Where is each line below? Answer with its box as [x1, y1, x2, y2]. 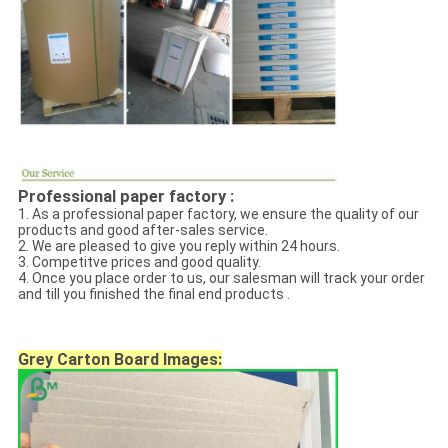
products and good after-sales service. [17, 222, 268, 239]
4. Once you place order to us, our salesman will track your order [17, 270, 425, 287]
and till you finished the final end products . [17, 286, 290, 303]
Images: [158, 350, 222, 370]
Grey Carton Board [17, 350, 159, 370]
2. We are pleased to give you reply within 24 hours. [17, 238, 340, 255]
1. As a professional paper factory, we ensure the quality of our [17, 206, 419, 223]
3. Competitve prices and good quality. [17, 254, 261, 271]
